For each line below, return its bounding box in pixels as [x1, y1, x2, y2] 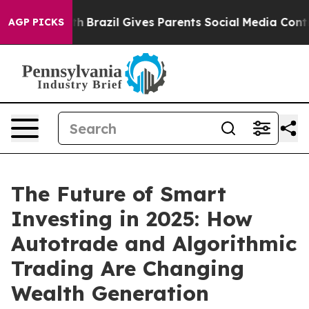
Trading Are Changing [11, 255, 244, 281]
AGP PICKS [8, 16, 64, 28]
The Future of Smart [11, 181, 226, 207]
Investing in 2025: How [11, 206, 252, 232]
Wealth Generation [11, 280, 209, 306]
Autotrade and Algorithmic [11, 230, 297, 257]
